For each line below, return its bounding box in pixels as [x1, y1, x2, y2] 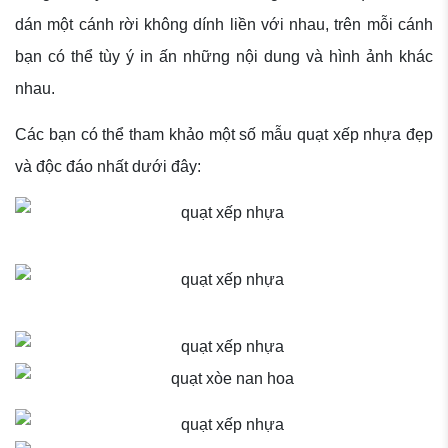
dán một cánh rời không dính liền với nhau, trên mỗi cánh [15, 16, 433, 34]
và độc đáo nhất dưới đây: [15, 158, 201, 176]
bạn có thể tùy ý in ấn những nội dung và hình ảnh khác [15, 48, 433, 66]
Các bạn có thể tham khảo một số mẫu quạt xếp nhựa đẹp [15, 126, 433, 144]
